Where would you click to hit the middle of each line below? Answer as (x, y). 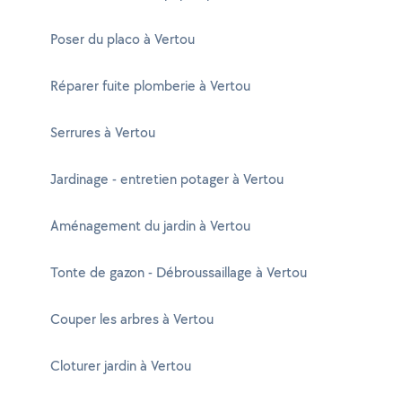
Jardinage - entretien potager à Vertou (167, 179)
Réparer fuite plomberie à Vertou (150, 86)
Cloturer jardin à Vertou (121, 366)
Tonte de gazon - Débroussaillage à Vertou (179, 272)
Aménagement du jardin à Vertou (150, 226)
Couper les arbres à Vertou (132, 319)
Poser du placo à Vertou (122, 39)
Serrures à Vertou (103, 132)
